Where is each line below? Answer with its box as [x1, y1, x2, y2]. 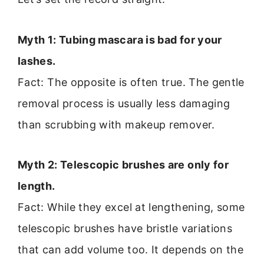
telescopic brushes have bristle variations [18, 222, 233, 235]
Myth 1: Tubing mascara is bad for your [18, 33, 222, 46]
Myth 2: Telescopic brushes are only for [18, 159, 229, 171]
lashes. [18, 54, 56, 67]
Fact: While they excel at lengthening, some [18, 201, 245, 214]
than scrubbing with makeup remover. [18, 118, 215, 131]
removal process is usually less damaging [18, 97, 230, 110]
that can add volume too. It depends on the [18, 243, 244, 256]
